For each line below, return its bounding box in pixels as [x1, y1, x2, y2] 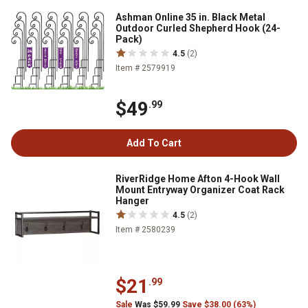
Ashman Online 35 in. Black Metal [115, 11, 265, 23]
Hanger [115, 195, 149, 207]
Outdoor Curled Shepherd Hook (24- [115, 22, 280, 34]
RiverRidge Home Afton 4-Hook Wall [115, 173, 280, 185]
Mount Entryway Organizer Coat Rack [115, 184, 285, 196]
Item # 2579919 [115, 63, 175, 73]
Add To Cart [126, 137, 181, 149]
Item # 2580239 [115, 225, 175, 235]
